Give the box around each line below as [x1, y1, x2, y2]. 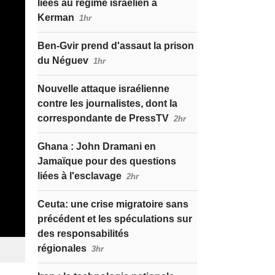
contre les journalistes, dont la [37, 98, 177, 109]
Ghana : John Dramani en [37, 141, 156, 152]
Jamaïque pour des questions [37, 156, 176, 166]
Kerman [37, 12, 74, 23]
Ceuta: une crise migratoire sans [37, 199, 188, 209]
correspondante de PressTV [37, 113, 169, 123]
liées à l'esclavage [37, 171, 122, 181]
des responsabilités [37, 228, 129, 239]
